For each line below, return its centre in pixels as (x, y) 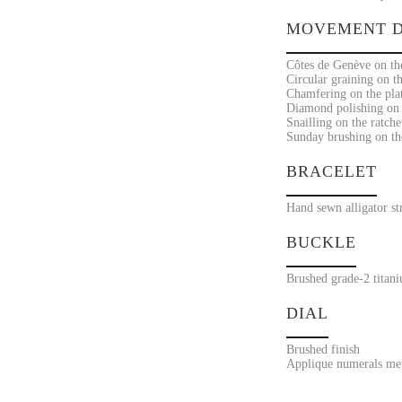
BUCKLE (321, 242)
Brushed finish (323, 350)
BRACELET (331, 171)
